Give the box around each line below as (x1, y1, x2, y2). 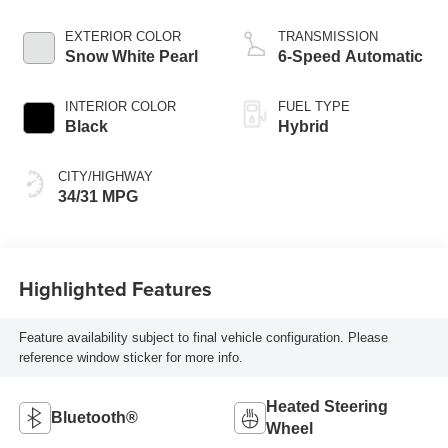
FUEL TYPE (278, 99, 350, 115)
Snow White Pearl (64, 48, 198, 66)
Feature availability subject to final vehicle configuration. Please (18, 329, 388, 345)
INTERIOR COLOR (64, 99, 176, 115)
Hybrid (278, 118, 329, 136)
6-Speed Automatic (278, 48, 423, 66)
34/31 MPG (57, 188, 138, 206)
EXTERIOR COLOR (64, 29, 181, 45)
